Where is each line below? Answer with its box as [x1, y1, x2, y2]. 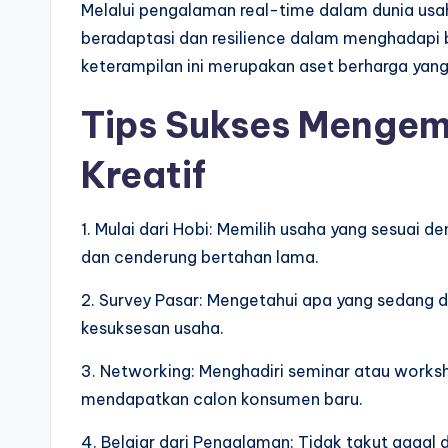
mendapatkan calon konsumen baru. [81, 389, 363, 409]
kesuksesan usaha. [81, 318, 224, 338]
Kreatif [81, 152, 206, 198]
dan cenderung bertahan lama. [81, 247, 319, 267]
